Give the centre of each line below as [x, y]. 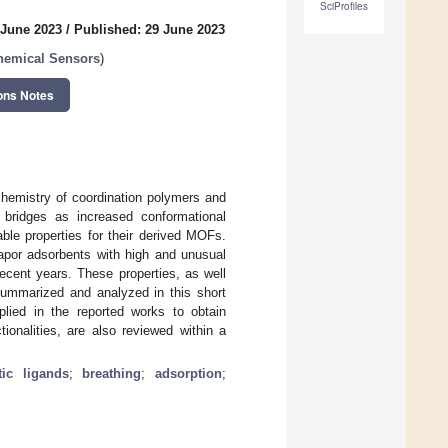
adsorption [188, 373]
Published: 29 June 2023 [149, 30]
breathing [112, 373]
